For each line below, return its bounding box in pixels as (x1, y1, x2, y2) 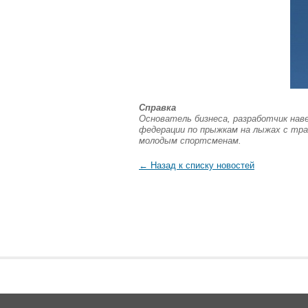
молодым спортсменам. (139, 135, 241, 146)
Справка (139, 102, 176, 113)
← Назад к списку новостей (139, 159, 254, 170)
